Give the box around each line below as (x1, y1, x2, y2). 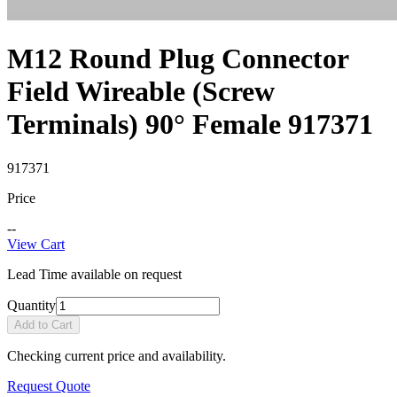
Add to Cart (14, 317, 73, 331)
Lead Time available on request (7, 266, 182, 282)
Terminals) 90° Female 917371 (7, 108, 373, 141)
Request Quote (7, 378, 90, 393)
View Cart (7, 236, 65, 252)
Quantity (7, 297, 56, 313)
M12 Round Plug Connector (7, 43, 348, 75)
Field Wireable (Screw (7, 75, 275, 108)
